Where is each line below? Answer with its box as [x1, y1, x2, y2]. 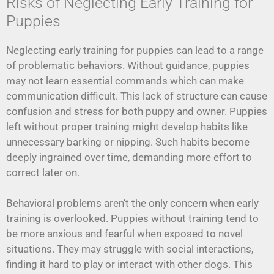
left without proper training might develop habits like [6, 120, 248, 133]
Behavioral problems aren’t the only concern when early [6, 197, 259, 210]
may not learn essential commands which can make [6, 74, 244, 87]
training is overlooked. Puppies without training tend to [6, 212, 259, 225]
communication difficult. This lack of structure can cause [6, 89, 267, 102]
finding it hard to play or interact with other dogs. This [6, 258, 253, 271]
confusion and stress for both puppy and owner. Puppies [6, 105, 267, 117]
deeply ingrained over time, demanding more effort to [6, 150, 252, 163]
